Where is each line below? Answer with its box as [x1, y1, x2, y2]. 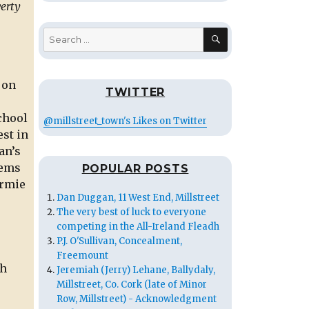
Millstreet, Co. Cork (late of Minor [57, 279, 207, 291]
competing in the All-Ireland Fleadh [57, 221, 219, 233]
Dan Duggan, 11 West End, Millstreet [57, 192, 219, 204]
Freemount [57, 250, 108, 262]
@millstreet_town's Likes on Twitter [43, 115, 207, 128]
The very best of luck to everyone [57, 206, 206, 219]
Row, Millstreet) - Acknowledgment [57, 293, 217, 306]
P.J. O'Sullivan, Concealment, [57, 235, 182, 248]
